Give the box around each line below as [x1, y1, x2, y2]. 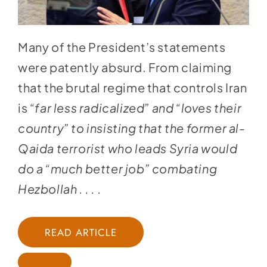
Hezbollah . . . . [17, 181, 104, 197]
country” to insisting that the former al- [17, 120, 246, 136]
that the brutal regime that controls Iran [17, 80, 247, 95]
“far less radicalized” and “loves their [29, 100, 242, 116]
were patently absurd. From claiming [17, 60, 232, 75]
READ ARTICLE [44, 225, 117, 240]
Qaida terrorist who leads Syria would [17, 141, 238, 156]
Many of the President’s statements [17, 39, 226, 55]
